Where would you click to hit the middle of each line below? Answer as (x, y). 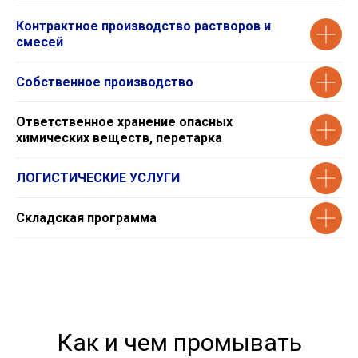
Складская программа (86, 218)
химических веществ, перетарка (119, 138)
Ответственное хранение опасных (124, 122)
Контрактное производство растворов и (143, 26)
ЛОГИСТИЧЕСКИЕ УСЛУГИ (98, 178)
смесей (40, 42)
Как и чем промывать (179, 342)
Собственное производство (105, 82)
